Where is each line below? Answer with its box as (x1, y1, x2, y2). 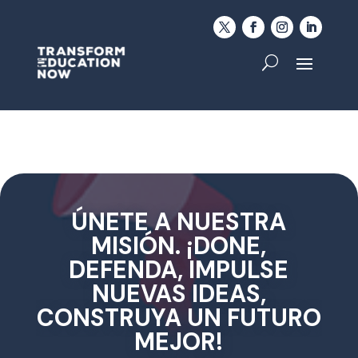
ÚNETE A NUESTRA (71, 205, 287, 237)
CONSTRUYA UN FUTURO (36, 301, 321, 333)
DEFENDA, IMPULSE (69, 253, 289, 285)
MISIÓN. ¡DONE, (91, 229, 267, 261)
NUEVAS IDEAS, (91, 277, 266, 309)
